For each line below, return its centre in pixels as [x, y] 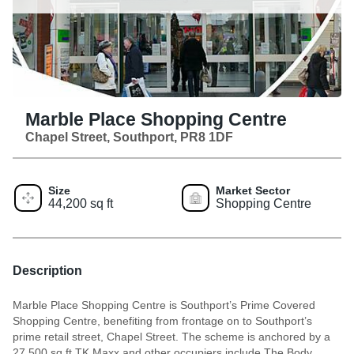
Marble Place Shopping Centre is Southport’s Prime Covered [164, 305]
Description [47, 270]
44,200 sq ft [81, 203]
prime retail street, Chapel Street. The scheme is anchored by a [171, 336]
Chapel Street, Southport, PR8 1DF [129, 137]
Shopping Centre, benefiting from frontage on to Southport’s [162, 320]
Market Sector [253, 190]
